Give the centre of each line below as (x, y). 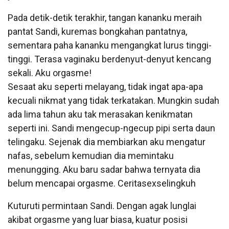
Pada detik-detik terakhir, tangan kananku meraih (105, 17)
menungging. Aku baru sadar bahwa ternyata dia (104, 169)
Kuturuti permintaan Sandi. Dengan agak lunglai (102, 205)
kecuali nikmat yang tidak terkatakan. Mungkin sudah (113, 100)
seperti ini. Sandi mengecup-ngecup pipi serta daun (111, 128)
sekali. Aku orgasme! (50, 73)
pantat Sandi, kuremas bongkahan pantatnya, (97, 31)
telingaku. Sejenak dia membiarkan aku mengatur (107, 142)
